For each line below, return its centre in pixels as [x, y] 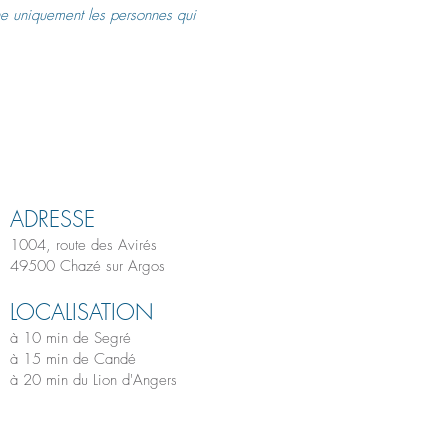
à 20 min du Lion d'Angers [93, 380]
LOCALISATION [82, 312]
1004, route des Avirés [83, 245]
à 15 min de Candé [73, 359]
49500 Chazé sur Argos [87, 266]
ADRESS [47, 219]
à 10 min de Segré [70, 338]
